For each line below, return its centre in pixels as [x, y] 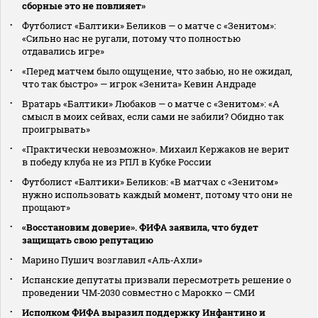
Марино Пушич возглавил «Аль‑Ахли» [112, 259]
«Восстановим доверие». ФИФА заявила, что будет [140, 227]
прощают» [46, 207]
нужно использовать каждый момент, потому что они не [157, 194]
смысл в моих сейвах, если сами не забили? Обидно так [153, 116]
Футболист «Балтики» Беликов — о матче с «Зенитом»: [149, 25]
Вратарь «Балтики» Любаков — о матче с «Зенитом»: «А [151, 103]
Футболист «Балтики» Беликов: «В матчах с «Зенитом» [150, 181]
